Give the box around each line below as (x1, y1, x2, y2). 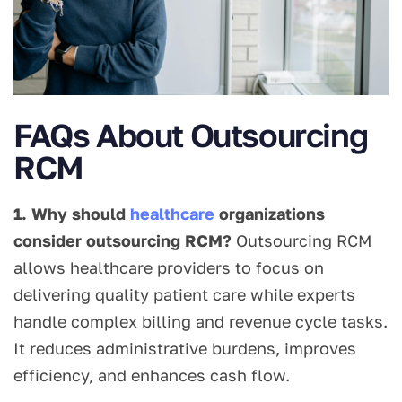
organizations (214, 204, 325, 224)
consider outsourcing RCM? (13, 231, 232, 251)
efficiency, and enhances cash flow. (13, 365, 290, 386)
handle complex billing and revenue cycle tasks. (13, 311, 388, 332)
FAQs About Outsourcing (13, 116, 368, 155)
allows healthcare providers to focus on (13, 258, 324, 278)
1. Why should (13, 204, 130, 224)
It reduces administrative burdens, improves (13, 338, 356, 359)
